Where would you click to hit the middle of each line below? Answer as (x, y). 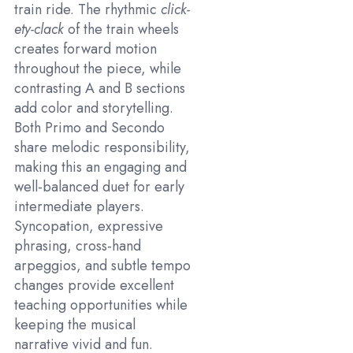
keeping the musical (75, 325)
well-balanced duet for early (99, 187)
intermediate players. (79, 207)
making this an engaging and (100, 167)
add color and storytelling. (94, 108)
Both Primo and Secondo (89, 128)
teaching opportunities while (101, 305)
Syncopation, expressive (89, 227)
